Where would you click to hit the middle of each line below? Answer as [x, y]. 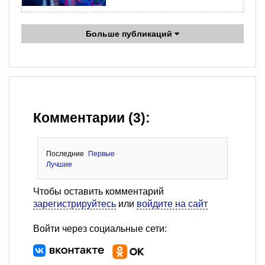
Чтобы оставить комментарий [98, 192]
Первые [102, 154]
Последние [65, 154]
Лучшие [59, 165]
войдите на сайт [172, 204]
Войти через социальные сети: [100, 229]
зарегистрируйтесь [75, 204]
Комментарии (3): [92, 118]
